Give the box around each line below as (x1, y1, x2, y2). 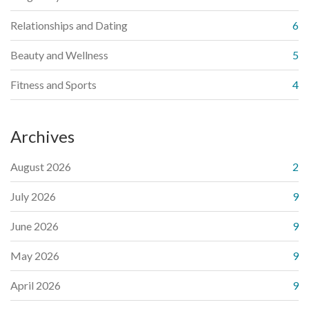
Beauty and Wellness (10, 48, 108, 62)
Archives (10, 126, 74, 147)
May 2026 (10, 249, 59, 263)
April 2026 (10, 279, 61, 292)
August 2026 (10, 160, 71, 174)
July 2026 (10, 190, 56, 203)
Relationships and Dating (10, 19, 128, 32)
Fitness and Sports (10, 78, 97, 92)
